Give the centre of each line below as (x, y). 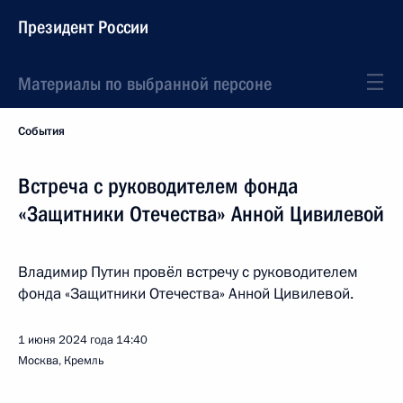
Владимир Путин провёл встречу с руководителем (188, 272)
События (41, 131)
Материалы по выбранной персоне (145, 84)
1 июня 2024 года (66, 340)
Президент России (83, 27)
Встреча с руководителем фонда (158, 186)
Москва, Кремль (61, 361)
